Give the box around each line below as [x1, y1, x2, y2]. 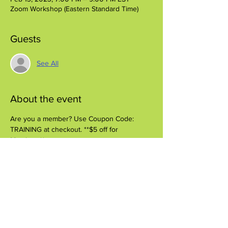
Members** [10, 135, 45, 144]
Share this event [10, 164, 82, 176]
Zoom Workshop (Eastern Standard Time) [10, 4, 138, 13]
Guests [10, 33, 41, 44]
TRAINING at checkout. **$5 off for [10, 125, 120, 133]
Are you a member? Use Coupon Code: [10, 114, 136, 123]
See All [37, 59, 59, 68]
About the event [10, 93, 81, 104]
